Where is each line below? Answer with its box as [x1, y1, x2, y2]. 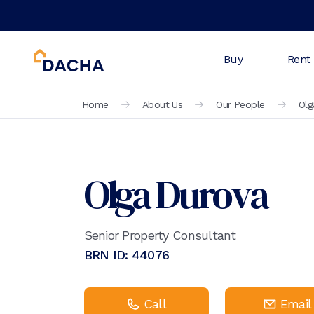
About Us [142, 99, 183, 110]
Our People [216, 99, 265, 110]
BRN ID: [83, 247, 132, 262]
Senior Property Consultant [83, 228, 236, 243]
